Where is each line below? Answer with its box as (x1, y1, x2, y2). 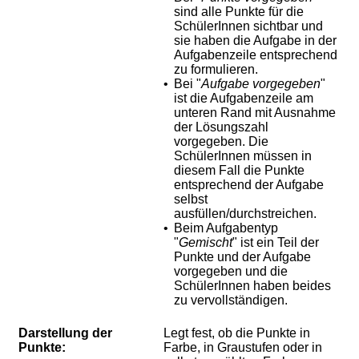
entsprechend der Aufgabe (174, 178, 324, 192)
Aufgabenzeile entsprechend (174, 48, 337, 63)
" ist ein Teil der (232, 236, 319, 250)
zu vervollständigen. (174, 293, 288, 308)
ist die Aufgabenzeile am (174, 91, 313, 106)
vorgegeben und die (174, 264, 288, 279)
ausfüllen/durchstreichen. (174, 207, 317, 221)
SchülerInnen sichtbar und (174, 19, 323, 34)
